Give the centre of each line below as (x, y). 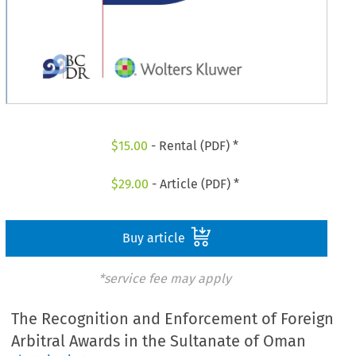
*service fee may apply (164, 278)
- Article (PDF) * (193, 184)
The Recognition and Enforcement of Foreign (173, 319)
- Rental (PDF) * (193, 146)
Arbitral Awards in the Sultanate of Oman (159, 341)
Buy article (155, 238)
